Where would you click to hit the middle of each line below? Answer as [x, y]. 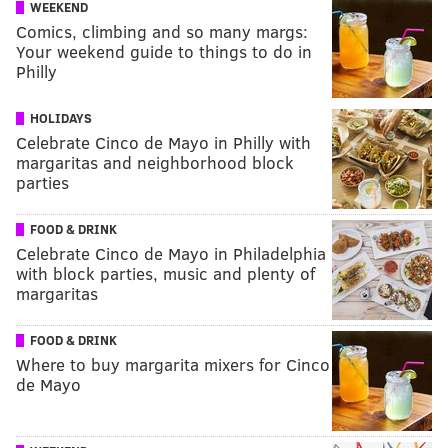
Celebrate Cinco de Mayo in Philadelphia [171, 253]
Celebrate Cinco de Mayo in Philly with [163, 142]
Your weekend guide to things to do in [164, 51]
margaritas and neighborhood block [155, 162]
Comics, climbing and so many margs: [162, 31]
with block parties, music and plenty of [165, 273]
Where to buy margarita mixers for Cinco [173, 364]
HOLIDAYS [61, 117]
